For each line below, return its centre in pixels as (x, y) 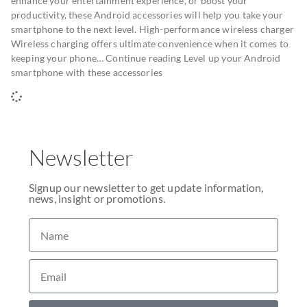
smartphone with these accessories (87, 72)
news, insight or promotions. (97, 198)
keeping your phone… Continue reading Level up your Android (146, 58)
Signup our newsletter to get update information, (146, 187)
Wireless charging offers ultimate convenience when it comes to (150, 44)
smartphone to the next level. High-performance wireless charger (152, 29)
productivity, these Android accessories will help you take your (147, 15)
